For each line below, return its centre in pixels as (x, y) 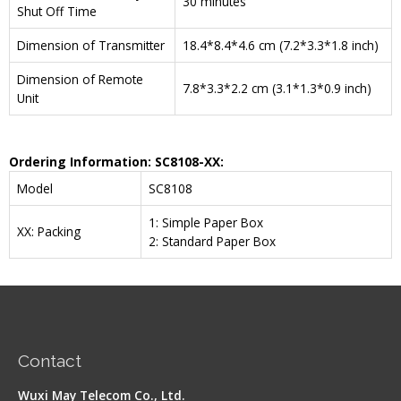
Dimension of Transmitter (91, 46)
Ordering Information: (82, 161)
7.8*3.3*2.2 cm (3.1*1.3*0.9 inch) (277, 89)
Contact (50, 361)
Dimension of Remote (80, 80)
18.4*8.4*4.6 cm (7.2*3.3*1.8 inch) (281, 46)
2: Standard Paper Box (212, 241)
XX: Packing (49, 231)
